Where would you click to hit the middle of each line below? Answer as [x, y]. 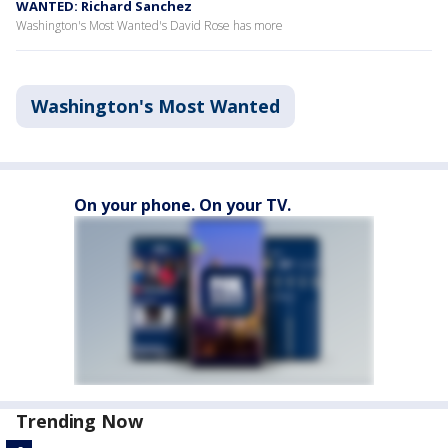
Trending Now [79, 421]
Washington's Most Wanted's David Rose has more [149, 25]
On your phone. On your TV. [182, 205]
